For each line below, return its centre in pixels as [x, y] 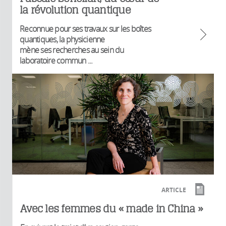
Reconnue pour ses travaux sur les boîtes [85, 29]
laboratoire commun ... [56, 60]
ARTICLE [174, 190]
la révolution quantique [75, 10]
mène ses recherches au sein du [72, 50]
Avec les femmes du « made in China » [111, 209]
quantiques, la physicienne [62, 39]
